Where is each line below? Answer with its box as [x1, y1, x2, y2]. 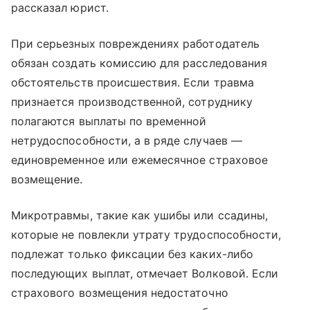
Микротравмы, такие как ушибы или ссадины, [11, 208, 268, 222]
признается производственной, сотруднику [11, 94, 253, 109]
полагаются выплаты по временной [11, 113, 207, 128]
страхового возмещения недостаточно [11, 285, 228, 300]
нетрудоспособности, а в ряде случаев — [11, 133, 242, 147]
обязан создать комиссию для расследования [11, 55, 267, 70]
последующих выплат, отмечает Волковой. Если [11, 266, 279, 280]
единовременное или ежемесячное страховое [11, 152, 268, 167]
